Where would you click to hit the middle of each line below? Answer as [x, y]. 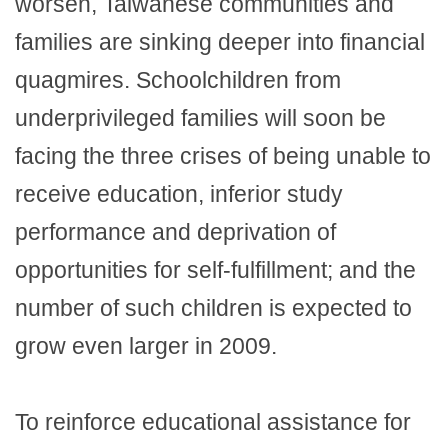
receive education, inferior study [179, 193]
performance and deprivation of [175, 231]
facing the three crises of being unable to [223, 155]
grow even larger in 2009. [146, 345]
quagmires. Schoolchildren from [178, 79]
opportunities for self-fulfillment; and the [215, 269]
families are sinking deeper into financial [220, 41]
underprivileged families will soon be [200, 117]
